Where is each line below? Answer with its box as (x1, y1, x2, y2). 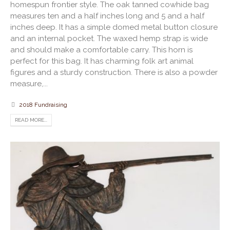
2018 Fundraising (19, 101, 67, 109)
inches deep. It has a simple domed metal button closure (10, 23, 218, 32)
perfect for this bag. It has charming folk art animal (10, 56, 194, 66)
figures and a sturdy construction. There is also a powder (10, 68, 218, 78)
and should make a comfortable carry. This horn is (10, 45, 193, 55)
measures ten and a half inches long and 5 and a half (10, 11, 204, 21)
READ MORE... (15, 117, 47, 123)
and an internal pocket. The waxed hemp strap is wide (10, 34, 208, 44)
